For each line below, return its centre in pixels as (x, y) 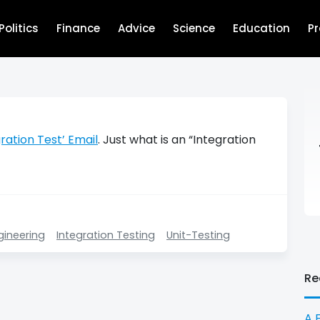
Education (262, 28)
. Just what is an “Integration (177, 140)
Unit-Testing (198, 235)
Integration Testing (106, 235)
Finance (79, 28)
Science (194, 28)
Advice (137, 28)
